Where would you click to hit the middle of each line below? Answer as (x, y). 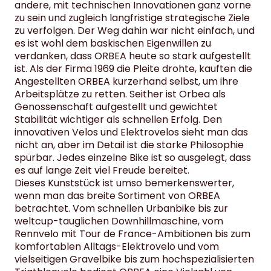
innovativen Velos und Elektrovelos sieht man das (131, 132)
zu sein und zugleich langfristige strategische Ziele (132, 18)
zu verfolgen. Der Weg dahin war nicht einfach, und (135, 31)
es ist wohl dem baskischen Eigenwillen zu (113, 44)
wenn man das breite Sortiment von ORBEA (117, 196)
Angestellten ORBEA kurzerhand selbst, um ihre (126, 82)
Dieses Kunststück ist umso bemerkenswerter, (124, 183)
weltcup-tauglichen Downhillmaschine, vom (119, 221)
